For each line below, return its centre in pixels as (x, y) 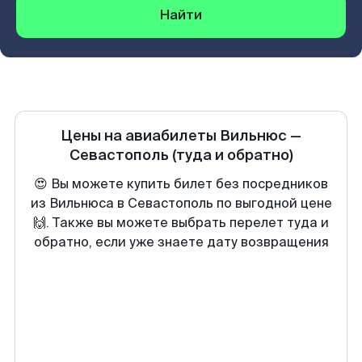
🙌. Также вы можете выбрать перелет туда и (181, 223)
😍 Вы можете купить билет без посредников (181, 184)
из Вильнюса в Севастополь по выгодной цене (181, 203)
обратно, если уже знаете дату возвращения (181, 242)
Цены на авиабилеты (140, 136)
